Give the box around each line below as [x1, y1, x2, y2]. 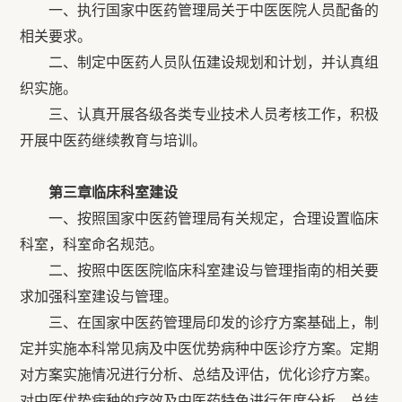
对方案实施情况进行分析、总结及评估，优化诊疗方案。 [20, 367, 380, 382]
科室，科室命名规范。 [20, 237, 164, 252]
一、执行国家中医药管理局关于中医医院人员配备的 [48, 3, 380, 18]
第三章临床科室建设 [48, 185, 179, 200]
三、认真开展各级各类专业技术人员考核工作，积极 [20, 107, 380, 122]
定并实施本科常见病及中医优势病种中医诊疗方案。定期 [20, 341, 380, 356]
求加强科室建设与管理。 [20, 289, 179, 304]
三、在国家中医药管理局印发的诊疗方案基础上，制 [20, 315, 380, 330]
